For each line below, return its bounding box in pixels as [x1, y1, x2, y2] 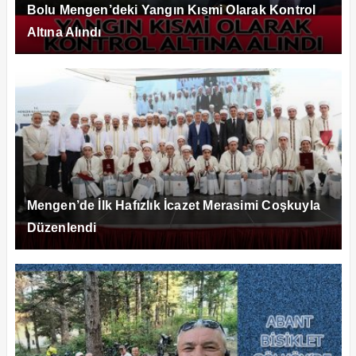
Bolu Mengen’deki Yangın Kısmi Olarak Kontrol [26, 2, 316, 17]
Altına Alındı [26, 25, 102, 39]
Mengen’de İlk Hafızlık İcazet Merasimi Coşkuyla [26, 198, 320, 212]
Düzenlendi [26, 220, 97, 234]
